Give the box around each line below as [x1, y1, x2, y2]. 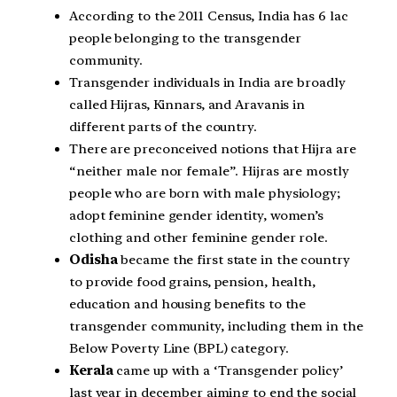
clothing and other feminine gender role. [69, 230, 328, 246]
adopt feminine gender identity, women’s [69, 207, 324, 224]
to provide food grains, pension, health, [69, 274, 315, 291]
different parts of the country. [69, 119, 257, 136]
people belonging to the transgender [69, 30, 301, 47]
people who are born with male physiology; [69, 185, 340, 202]
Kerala [69, 362, 113, 379]
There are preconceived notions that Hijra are [69, 141, 356, 158]
